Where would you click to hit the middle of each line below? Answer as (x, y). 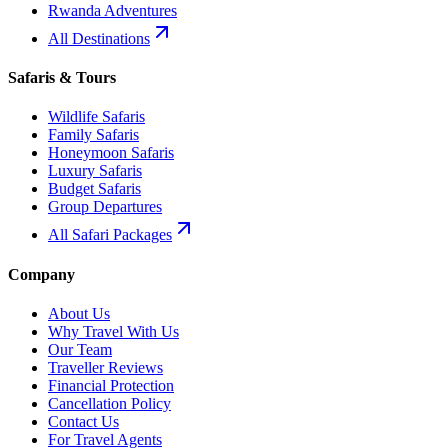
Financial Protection (111, 385)
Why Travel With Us (113, 331)
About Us (79, 313)
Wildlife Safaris (96, 117)
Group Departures (105, 207)
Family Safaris (93, 135)
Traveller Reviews (105, 367)
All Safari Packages (110, 235)
